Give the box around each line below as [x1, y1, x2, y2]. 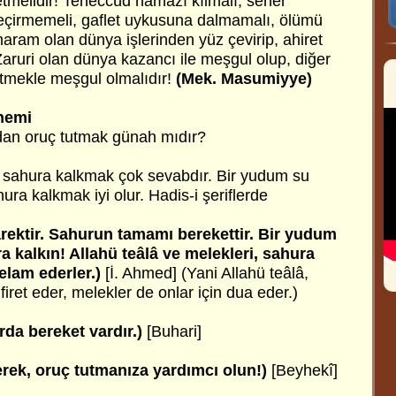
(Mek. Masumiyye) [176, 70, 312, 88]
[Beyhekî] [267, 362, 338, 379]
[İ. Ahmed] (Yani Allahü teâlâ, [101, 264, 308, 282]
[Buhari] [147, 323, 202, 340]
